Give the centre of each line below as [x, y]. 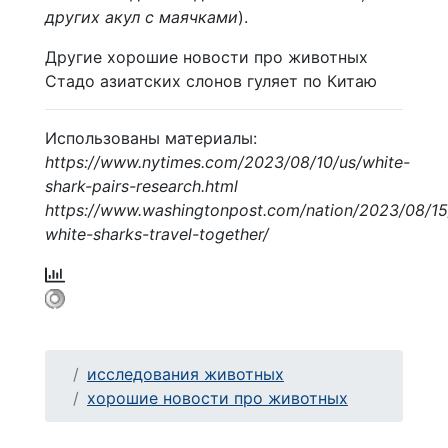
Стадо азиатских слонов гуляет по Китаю [211, 80]
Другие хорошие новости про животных [206, 56]
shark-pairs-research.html [141, 185]
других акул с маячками [141, 16]
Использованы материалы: [151, 137]
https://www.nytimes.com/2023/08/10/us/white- [227, 161]
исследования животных [185, 373]
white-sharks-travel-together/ [157, 233]
